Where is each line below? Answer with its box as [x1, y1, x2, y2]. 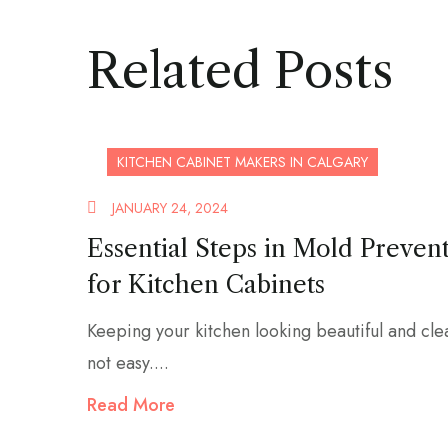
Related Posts [87, 40, 393, 100]
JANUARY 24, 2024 [112, 197, 228, 218]
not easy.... [87, 349, 169, 376]
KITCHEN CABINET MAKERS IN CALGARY [117, 151, 368, 172]
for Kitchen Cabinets [87, 269, 325, 299]
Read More [87, 391, 175, 418]
